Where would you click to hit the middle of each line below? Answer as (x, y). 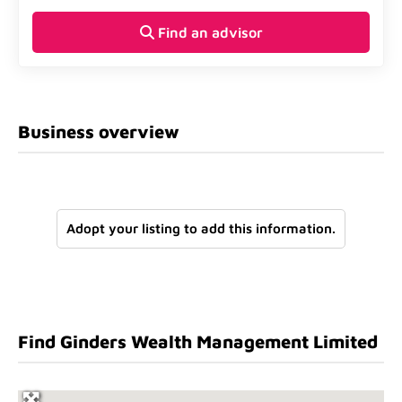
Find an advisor (208, 32)
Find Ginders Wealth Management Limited (198, 341)
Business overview (99, 131)
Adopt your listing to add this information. (201, 228)
